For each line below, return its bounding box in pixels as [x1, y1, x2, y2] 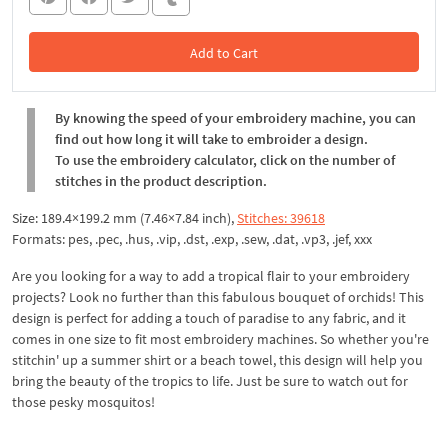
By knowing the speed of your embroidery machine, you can [55, 108, 416, 127]
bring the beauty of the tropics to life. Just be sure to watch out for [12, 371, 408, 390]
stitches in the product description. [55, 171, 267, 190]
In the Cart [192, 83, 256, 102]
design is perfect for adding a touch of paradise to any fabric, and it [12, 308, 406, 327]
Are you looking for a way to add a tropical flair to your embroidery [12, 266, 410, 285]
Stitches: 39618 [237, 208, 325, 227]
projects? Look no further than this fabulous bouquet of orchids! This [12, 287, 424, 306]
